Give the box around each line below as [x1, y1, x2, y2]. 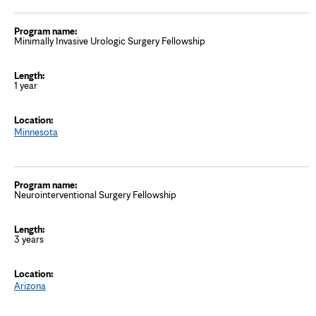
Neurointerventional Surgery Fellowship [14, 188, 176, 200]
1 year [14, 79, 37, 91]
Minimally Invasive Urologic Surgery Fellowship [14, 35, 205, 47]
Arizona [14, 279, 46, 291]
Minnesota [14, 126, 58, 138]
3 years [14, 233, 44, 245]
